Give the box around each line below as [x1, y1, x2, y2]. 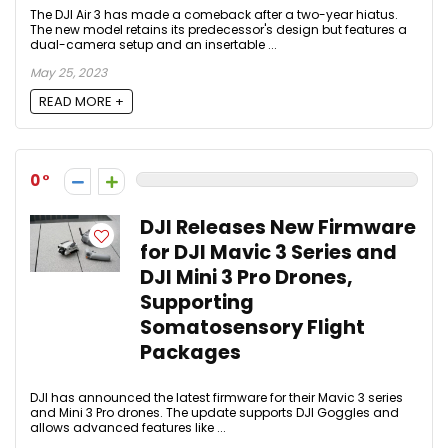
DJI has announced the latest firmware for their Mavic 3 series [30, 389, 403, 407]
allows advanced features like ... [30, 419, 226, 437]
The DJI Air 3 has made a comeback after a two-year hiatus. [30, 5, 398, 23]
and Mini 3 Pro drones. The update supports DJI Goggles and [30, 404, 399, 422]
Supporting [140, 289, 254, 317]
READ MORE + [39, 92, 124, 112]
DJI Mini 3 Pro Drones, [140, 264, 353, 292]
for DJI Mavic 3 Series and [140, 239, 397, 267]
